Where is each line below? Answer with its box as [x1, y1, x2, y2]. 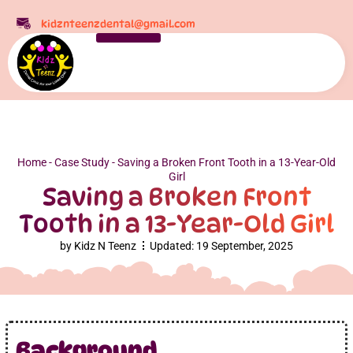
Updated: [150, 239, 194, 252]
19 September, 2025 [196, 239, 293, 252]
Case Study [54, 155, 110, 169]
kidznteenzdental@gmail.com [41, 17, 195, 30]
